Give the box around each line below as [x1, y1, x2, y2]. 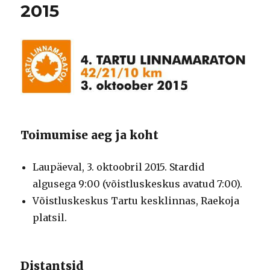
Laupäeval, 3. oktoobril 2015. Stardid [33, 160, 205, 173]
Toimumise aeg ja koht [20, 127, 159, 142]
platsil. [33, 211, 67, 224]
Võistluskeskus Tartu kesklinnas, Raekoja [33, 194, 240, 207]
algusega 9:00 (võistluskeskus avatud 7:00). [33, 177, 243, 190]
